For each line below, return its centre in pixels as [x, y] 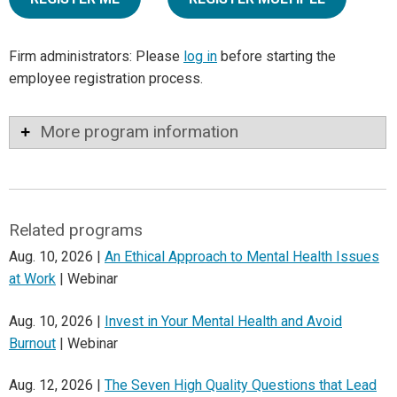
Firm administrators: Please [96, 57]
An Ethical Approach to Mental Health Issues [242, 257]
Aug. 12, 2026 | [57, 385]
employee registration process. [106, 79]
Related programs [75, 230]
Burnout [32, 343]
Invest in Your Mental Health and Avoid [223, 321]
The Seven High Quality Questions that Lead [241, 385]
